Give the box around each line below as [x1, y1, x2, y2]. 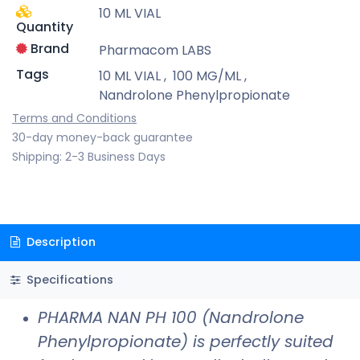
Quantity [15, 17, 73, 36]
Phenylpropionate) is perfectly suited [38, 329, 333, 353]
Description [22, 234, 96, 251]
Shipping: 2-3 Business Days [12, 148, 166, 165]
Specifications [22, 272, 113, 288]
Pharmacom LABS [98, 40, 211, 59]
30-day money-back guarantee [12, 129, 193, 145]
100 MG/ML [172, 66, 241, 85]
